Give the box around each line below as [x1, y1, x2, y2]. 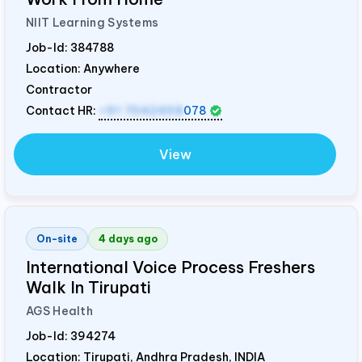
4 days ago [99, 233, 158, 246]
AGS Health [26, 304, 93, 319]
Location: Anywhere [26, 61, 140, 77]
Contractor [26, 82, 92, 98]
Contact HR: [26, 103, 99, 119]
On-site [36, 233, 78, 246]
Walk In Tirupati [26, 277, 151, 298]
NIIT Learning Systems [26, 15, 159, 31]
